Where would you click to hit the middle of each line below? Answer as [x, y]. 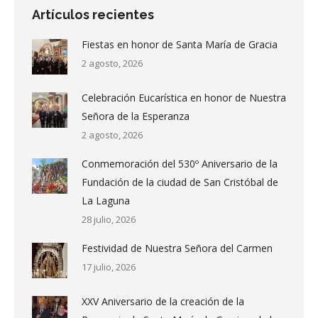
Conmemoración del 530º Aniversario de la [180, 163]
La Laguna [106, 200]
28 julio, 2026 [109, 219]
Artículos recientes [93, 14]
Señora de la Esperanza [136, 116]
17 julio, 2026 [109, 267]
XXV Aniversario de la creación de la [163, 301]
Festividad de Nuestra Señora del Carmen [177, 248]
